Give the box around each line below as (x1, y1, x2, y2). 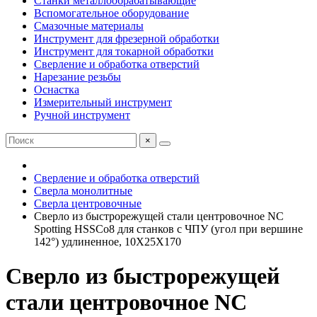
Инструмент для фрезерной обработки (34, 33, 219, 45)
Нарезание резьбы (34, 71, 121, 83)
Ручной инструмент (34, 109, 130, 121)
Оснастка (34, 83, 79, 96)
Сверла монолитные (34, 185, 132, 197)
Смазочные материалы (34, 20, 144, 32)
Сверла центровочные (34, 197, 142, 209)
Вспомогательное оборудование (34, 7, 189, 19)
